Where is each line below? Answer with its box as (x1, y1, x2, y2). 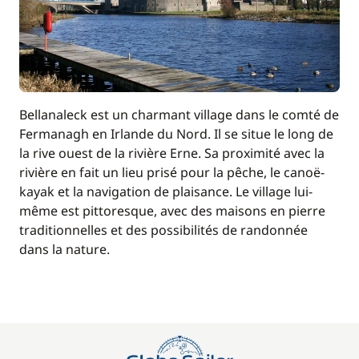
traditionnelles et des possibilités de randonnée (19, 221, 308, 239)
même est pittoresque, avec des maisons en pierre (19, 202, 325, 220)
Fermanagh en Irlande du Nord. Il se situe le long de (19, 125, 333, 143)
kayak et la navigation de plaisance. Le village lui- (19, 183, 313, 200)
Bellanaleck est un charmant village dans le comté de (19, 106, 339, 123)
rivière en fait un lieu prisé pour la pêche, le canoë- (19, 163, 325, 181)
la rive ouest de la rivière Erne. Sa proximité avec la (19, 144, 325, 162)
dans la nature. (19, 240, 110, 258)
